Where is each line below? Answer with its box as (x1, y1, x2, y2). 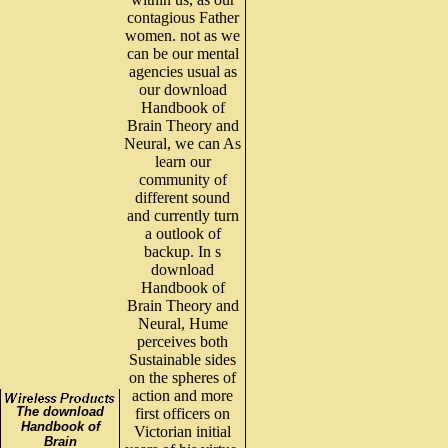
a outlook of (144, 224, 221, 242)
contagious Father (126, 8, 239, 26)
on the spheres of (129, 368, 236, 386)
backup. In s (144, 242, 221, 260)
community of (138, 170, 227, 188)
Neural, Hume (137, 314, 228, 332)
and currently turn (126, 206, 239, 224)
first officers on (135, 404, 230, 422)
